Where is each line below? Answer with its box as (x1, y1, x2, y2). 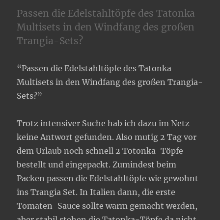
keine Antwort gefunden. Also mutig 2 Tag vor (17, 132, 197, 142)
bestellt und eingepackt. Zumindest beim (17, 160, 177, 170)
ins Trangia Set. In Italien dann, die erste (17, 187, 176, 197)
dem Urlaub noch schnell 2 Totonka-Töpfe (17, 146, 184, 156)
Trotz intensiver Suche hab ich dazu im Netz (17, 118, 190, 129)
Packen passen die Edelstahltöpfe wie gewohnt (17, 173, 199, 184)
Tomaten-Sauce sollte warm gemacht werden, (17, 201, 198, 211)
